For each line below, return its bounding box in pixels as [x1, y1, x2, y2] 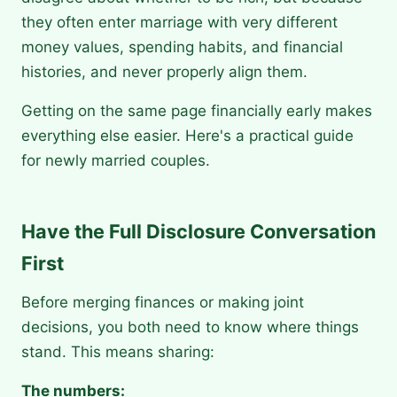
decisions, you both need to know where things [21, 318, 359, 337]
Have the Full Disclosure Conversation [21, 220, 376, 244]
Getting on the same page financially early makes [21, 102, 372, 121]
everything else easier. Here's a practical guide [21, 127, 354, 145]
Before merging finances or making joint [21, 293, 304, 312]
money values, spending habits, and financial [21, 38, 343, 57]
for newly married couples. [21, 152, 210, 170]
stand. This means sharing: [21, 343, 214, 362]
